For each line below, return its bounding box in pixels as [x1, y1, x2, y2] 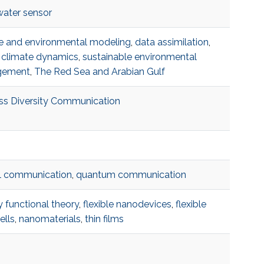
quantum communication [75, 169, 186, 181]
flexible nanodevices [82, 199, 171, 210]
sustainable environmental [82, 51, 197, 63]
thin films [84, 213, 124, 225]
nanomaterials [18, 213, 81, 225]
